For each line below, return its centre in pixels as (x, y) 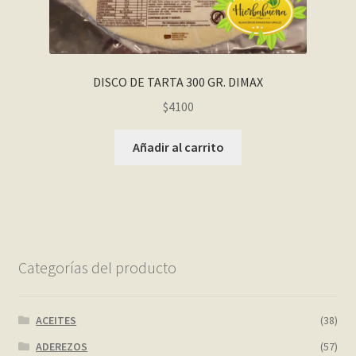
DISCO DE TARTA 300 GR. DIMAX (178, 82)
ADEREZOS (62, 346)
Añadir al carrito (178, 147)
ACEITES (56, 320)
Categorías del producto (97, 267)
